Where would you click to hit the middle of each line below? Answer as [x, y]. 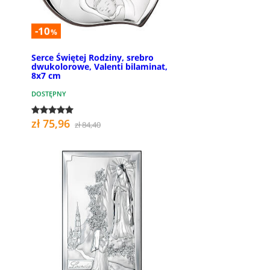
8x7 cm [46, 75]
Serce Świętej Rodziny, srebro [93, 57]
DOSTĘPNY [49, 93]
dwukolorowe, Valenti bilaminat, [99, 66]
